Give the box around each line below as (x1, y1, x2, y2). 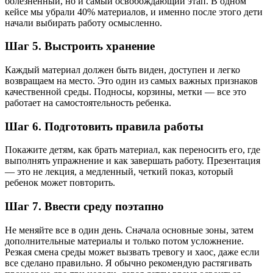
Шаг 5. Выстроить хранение (5, 40, 155, 53)
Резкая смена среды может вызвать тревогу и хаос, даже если (5, 246, 260, 257)
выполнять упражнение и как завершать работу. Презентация (5, 155, 260, 166)
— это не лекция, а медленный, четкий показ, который (5, 166, 233, 177)
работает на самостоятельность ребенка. (5, 97, 171, 108)
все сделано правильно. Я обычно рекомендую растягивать (5, 257, 252, 268)
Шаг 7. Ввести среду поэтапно (5, 200, 164, 213)
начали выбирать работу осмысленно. (5, 17, 162, 28)
